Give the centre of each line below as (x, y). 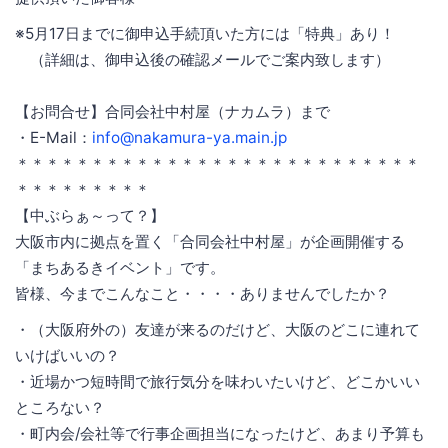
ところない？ (60, 408)
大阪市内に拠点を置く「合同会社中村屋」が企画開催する (210, 242)
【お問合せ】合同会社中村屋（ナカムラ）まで (172, 112)
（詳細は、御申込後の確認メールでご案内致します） (202, 60)
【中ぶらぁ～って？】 (90, 216)
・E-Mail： (53, 138)
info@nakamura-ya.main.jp (189, 138)
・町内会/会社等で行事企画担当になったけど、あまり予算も (220, 434)
